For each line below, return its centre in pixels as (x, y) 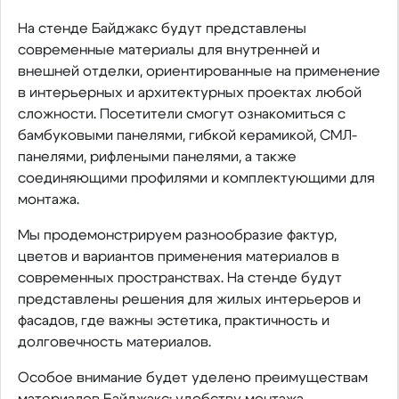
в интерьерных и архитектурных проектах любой (189, 92)
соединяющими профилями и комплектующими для (196, 178)
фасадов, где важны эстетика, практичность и (173, 320)
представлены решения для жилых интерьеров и (189, 299)
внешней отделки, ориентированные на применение (199, 71)
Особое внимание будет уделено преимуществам (192, 377)
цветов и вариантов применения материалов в (178, 256)
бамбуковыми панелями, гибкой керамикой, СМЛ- (187, 135)
